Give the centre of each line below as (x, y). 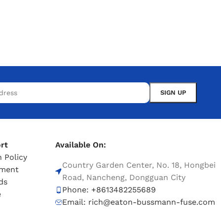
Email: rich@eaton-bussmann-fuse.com (138, 202)
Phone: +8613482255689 (109, 190)
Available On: (80, 145)
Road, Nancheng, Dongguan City (124, 178)
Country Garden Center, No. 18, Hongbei (139, 165)
